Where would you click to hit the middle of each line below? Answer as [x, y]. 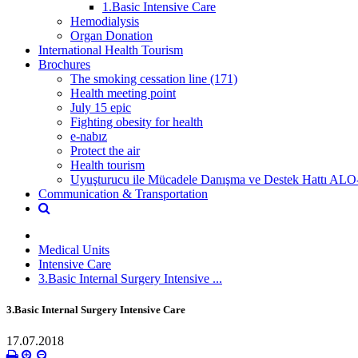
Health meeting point [123, 93]
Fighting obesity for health [137, 121]
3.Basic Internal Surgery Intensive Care [96, 309]
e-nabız [89, 136]
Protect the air [105, 150]
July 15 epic [101, 107]
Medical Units [74, 249]
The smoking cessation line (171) [154, 78]
